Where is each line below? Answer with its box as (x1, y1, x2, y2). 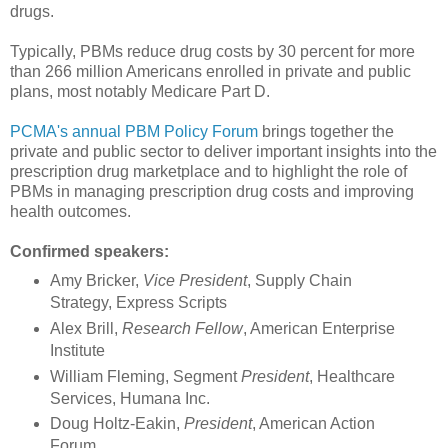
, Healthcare (308, 367, 395, 385)
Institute (49, 341, 105, 359)
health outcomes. (10, 202, 131, 220)
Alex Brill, (49, 319, 122, 337)
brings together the (258, 122, 394, 140)
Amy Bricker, (49, 271, 143, 289)
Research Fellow (121, 319, 243, 337)
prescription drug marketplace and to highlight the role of (10, 162, 407, 180)
